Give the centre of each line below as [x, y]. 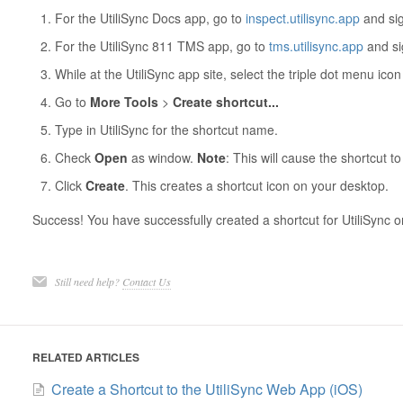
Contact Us [146, 281]
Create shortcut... [225, 101]
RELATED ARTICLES [85, 357]
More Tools [124, 101]
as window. [162, 157]
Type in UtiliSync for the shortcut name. [166, 129]
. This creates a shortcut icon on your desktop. [256, 185]
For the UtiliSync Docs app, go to [150, 18]
